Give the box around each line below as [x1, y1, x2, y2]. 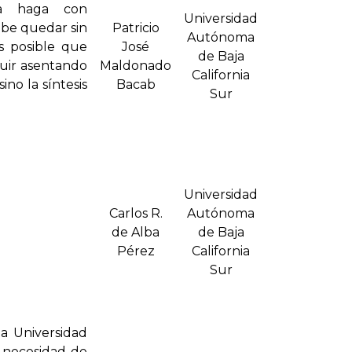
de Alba [112, 225, 159, 240]
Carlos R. [108, 206, 163, 222]
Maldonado [100, 58, 171, 74]
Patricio [112, 20, 159, 36]
